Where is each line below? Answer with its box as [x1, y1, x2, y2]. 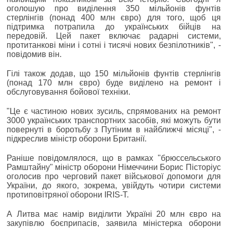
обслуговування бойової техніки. [7, 87, 130, 96]
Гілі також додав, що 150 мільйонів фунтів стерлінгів [7, 69, 221, 78]
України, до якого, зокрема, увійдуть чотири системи [7, 181, 221, 190]
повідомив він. [7, 49, 62, 59]
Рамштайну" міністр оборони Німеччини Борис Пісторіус [7, 162, 221, 172]
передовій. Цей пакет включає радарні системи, [7, 31, 221, 40]
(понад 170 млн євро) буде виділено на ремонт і [7, 78, 221, 87]
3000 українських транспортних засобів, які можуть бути [7, 116, 221, 125]
